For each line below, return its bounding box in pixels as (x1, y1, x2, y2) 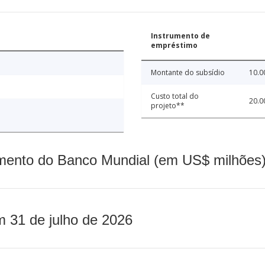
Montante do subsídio (151, 67, 225, 77)
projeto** (151, 100, 185, 111)
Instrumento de (151, 30, 210, 41)
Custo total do (151, 91, 199, 101)
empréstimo (151, 40, 198, 50)
